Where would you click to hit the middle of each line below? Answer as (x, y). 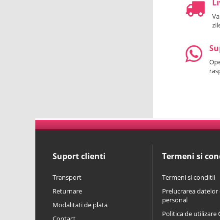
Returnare (67, 191)
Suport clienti (79, 156)
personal (175, 200)
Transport (67, 177)
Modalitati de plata (80, 205)
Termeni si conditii (189, 177)
